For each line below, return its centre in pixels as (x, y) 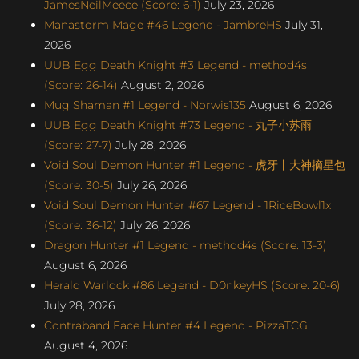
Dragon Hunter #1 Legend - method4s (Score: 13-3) (186, 245)
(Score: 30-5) (79, 185)
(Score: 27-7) (78, 145)
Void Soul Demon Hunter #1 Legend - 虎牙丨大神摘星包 (195, 165)
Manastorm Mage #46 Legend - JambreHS (163, 24)
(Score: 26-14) (81, 85)
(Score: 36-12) (81, 225)
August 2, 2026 (161, 85)
